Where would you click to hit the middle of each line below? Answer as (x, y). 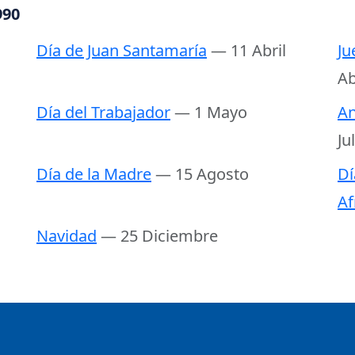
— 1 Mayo (211, 113)
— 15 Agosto (202, 174)
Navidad (67, 236)
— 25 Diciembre (159, 236)
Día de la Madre (94, 174)
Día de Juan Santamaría (122, 51)
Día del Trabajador (103, 113)
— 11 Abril (248, 51)
